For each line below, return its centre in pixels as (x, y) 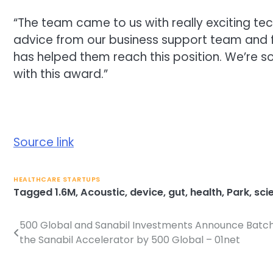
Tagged (34, 192)
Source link (44, 143)
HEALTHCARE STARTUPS (57, 179)
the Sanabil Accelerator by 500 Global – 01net (130, 239)
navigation (51, 250)
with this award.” (61, 74)
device (147, 192)
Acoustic (103, 192)
